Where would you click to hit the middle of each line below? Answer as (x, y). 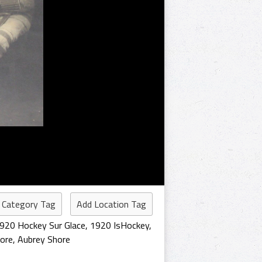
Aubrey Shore (44, 239)
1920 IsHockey (120, 225)
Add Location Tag (111, 204)
